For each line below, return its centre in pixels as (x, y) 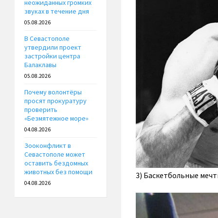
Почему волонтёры (53, 92)
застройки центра (52, 56)
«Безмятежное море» (56, 118)
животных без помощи (58, 172)
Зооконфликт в (48, 146)
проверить (41, 110)
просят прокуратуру (55, 101)
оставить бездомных (56, 163)
